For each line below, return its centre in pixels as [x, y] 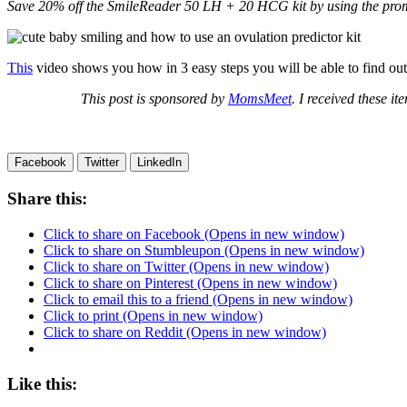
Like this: [42, 383]
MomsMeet [260, 99]
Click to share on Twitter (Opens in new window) [186, 266]
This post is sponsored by [154, 99]
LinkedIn [159, 163]
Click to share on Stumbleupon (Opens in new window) [204, 250]
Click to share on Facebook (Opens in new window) [194, 233]
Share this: [47, 199]
